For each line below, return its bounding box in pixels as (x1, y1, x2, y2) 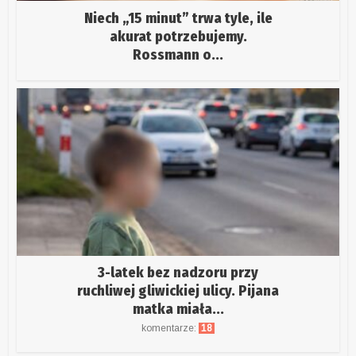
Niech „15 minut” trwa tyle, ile (83, 10, 273, 28)
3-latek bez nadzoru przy (98, 264, 258, 282)
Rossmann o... (133, 46, 223, 64)
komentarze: (141, 323, 199, 335)
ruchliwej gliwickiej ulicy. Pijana (77, 282, 279, 300)
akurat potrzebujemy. (109, 28, 247, 46)
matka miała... (132, 300, 224, 319)
